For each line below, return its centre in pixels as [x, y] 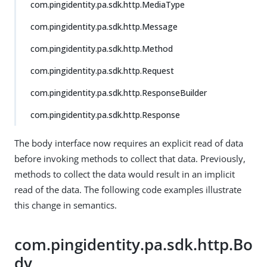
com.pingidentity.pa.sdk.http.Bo [133, 245]
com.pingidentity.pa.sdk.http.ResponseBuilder [119, 93]
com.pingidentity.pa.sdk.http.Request [102, 71]
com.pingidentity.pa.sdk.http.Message [104, 27]
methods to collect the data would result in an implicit [125, 174]
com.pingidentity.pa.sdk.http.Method [102, 49]
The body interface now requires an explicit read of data [129, 143]
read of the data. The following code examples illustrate [128, 190]
